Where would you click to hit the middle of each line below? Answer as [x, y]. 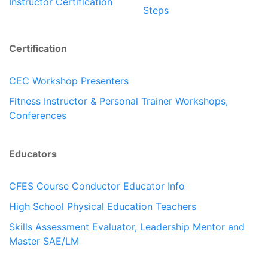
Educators [33, 153]
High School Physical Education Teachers [103, 206]
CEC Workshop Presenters [69, 80]
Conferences [38, 115]
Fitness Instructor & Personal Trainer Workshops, [118, 101]
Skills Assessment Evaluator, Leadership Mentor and [127, 226]
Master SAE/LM [44, 241]
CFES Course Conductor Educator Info [97, 186]
